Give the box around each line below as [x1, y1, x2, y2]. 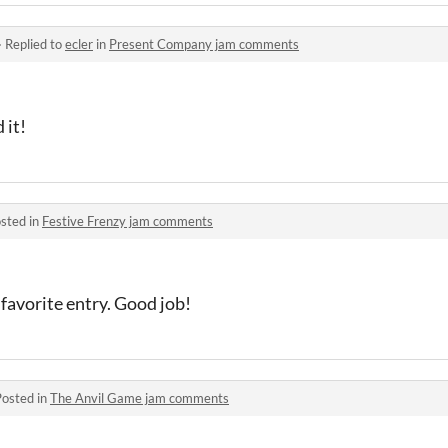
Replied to [5, 35, 65, 52]
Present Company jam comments [109, 35, 299, 52]
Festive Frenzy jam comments [42, 212, 213, 229]
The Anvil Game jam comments [50, 389, 229, 406]
